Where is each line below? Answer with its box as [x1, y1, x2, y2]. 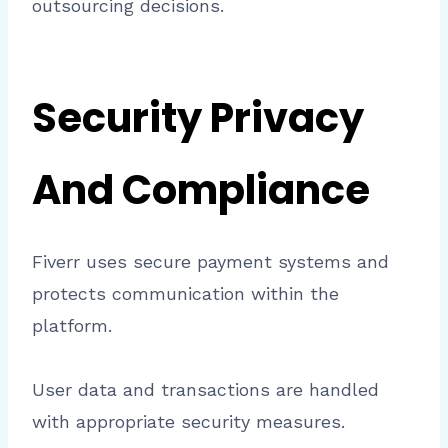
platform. [32, 314, 112, 336]
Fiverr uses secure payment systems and [32, 250, 389, 272]
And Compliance [32, 161, 370, 218]
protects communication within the [32, 282, 339, 304]
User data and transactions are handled [32, 378, 379, 400]
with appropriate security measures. [32, 410, 345, 432]
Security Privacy [32, 89, 364, 146]
